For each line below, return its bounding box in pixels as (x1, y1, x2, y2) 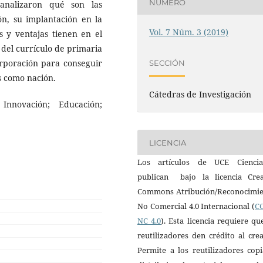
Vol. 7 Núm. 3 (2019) (149, 26, 229, 38)
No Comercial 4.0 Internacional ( (137, 201, 255, 212)
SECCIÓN (149, 58, 186, 68)
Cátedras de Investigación (149, 89, 252, 100)
